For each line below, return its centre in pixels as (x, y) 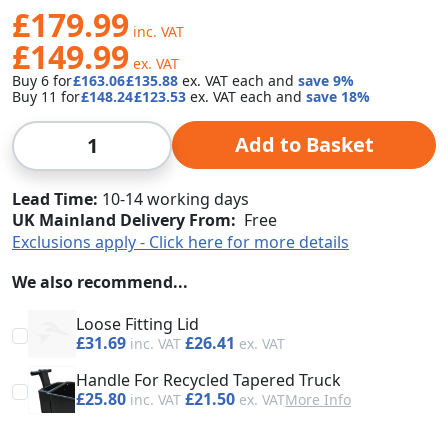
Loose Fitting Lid (137, 324)
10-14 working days (175, 199)
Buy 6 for (44, 81)
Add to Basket (304, 145)
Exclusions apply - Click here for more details (180, 242)
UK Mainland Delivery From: (124, 220)
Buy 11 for (48, 97)
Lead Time (52, 199)
